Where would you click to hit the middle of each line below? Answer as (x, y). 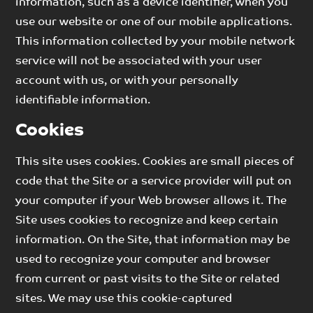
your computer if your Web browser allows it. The (151, 201)
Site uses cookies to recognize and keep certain (147, 220)
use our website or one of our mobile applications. (154, 22)
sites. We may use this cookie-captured (124, 299)
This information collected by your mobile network (155, 42)
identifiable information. (83, 100)
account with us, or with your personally (127, 81)
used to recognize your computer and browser (143, 260)
